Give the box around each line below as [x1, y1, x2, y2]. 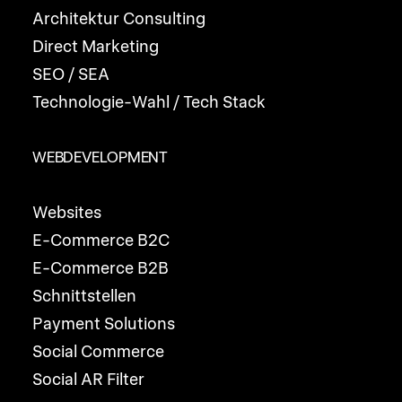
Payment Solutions [32, 314, 175, 333]
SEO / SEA [32, 65, 109, 83]
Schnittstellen [32, 286, 136, 305]
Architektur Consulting [32, 9, 205, 28]
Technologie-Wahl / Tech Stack [32, 92, 266, 111]
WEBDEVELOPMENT [32, 148, 169, 166]
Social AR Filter [32, 370, 144, 389]
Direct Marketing [32, 37, 159, 56]
